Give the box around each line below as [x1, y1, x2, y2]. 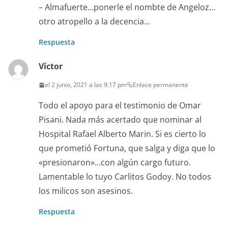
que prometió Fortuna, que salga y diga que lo [39, 142, 215, 154]
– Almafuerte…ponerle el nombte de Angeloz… [39, 2, 215, 13]
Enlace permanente [133, 80, 188, 89]
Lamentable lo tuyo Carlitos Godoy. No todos [39, 171, 211, 182]
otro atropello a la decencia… [39, 16, 150, 27]
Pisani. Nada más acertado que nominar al [39, 114, 202, 125]
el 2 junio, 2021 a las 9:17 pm [45, 80, 127, 89]
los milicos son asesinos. [39, 185, 133, 196]
